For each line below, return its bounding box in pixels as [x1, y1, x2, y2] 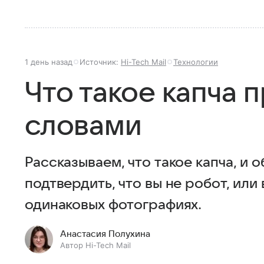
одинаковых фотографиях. [25, 197, 202, 213]
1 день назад [25, 57, 72, 67]
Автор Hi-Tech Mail [60, 240, 131, 250]
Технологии [173, 57, 218, 67]
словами [25, 111, 142, 141]
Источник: [80, 57, 121, 67]
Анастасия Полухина [60, 229, 150, 239]
